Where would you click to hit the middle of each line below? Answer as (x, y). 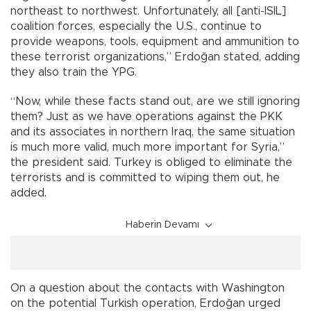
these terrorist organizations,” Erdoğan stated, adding (155, 57)
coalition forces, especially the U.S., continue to (136, 26)
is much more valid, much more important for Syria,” (148, 147)
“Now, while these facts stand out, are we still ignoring (155, 101)
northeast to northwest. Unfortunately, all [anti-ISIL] (148, 11)
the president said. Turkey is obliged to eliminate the (151, 162)
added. (28, 193)
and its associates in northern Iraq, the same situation (153, 132)
